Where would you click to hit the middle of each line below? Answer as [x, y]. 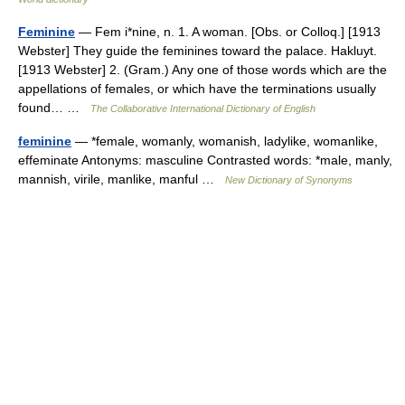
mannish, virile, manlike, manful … [122, 179]
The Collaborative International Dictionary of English [203, 108]
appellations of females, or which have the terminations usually [197, 88]
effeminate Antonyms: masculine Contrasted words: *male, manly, [205, 160]
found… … [54, 107]
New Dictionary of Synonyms [289, 179]
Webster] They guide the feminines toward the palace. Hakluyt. [198, 50]
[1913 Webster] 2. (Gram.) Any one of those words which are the [202, 69]
